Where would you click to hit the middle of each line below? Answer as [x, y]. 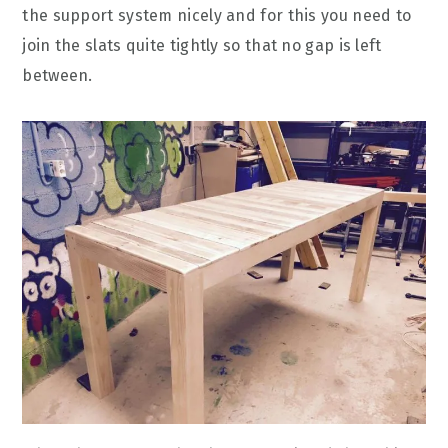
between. [57, 76]
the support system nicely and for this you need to [217, 16]
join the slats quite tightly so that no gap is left [202, 46]
